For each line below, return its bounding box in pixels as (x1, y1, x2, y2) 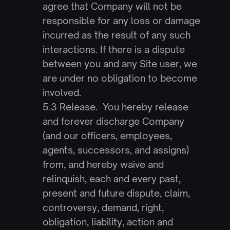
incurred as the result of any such (42, 29, 190, 41)
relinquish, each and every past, (42, 173, 181, 184)
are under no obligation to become (42, 72, 197, 84)
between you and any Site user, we (42, 58, 197, 69)
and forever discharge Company (42, 116, 184, 127)
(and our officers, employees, (42, 130, 172, 141)
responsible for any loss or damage (42, 15, 200, 26)
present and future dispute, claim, (42, 187, 190, 199)
